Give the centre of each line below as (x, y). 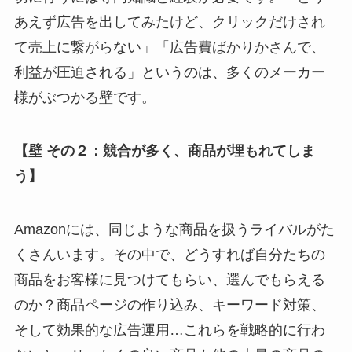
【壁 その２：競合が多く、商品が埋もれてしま (164, 150)
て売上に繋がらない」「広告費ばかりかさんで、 (169, 48)
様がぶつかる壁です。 (84, 98)
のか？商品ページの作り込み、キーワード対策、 (169, 304)
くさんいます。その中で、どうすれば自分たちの (169, 254)
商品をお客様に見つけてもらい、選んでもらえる (169, 279)
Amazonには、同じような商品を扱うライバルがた (174, 229)
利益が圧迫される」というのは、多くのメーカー (169, 73)
